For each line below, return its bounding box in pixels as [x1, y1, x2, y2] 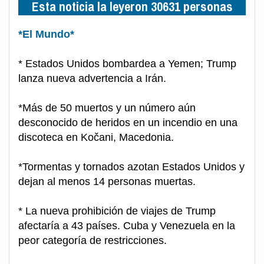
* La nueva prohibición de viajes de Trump [18, 205, 216, 217]
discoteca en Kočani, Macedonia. [18, 131, 174, 144]
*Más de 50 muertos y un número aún [18, 102, 196, 114]
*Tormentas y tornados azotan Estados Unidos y [18, 161, 245, 173]
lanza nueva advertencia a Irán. [18, 72, 166, 85]
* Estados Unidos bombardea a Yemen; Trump [18, 58, 236, 70]
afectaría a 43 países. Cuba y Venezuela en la [18, 220, 235, 232]
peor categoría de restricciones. [18, 235, 167, 247]
